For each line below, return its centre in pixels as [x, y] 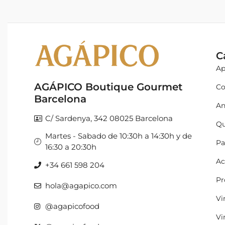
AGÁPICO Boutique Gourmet [108, 87]
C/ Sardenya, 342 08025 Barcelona [109, 118]
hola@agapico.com [81, 185]
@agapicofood [73, 206]
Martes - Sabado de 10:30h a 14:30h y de [119, 136]
